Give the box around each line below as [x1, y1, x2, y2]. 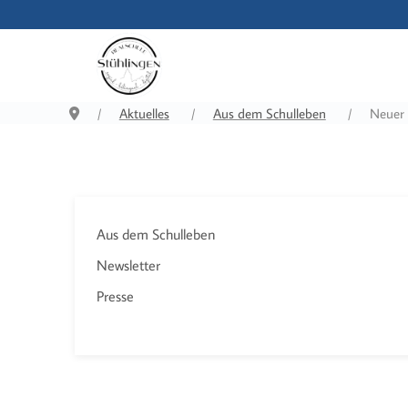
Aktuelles [118, 105, 169, 122]
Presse [97, 287, 134, 305]
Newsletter [97, 256, 160, 274]
